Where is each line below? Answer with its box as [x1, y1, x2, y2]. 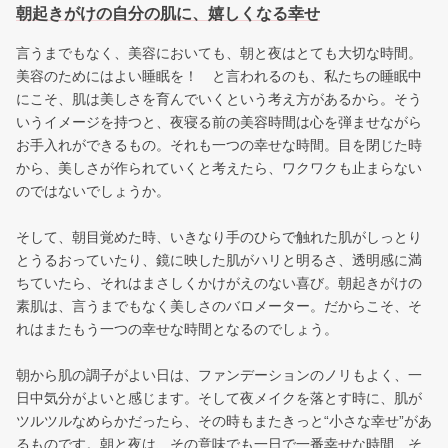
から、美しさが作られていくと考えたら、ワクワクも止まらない [16, 160, 422, 177]
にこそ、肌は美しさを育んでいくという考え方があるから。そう [16, 91, 422, 108]
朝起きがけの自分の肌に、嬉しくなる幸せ [16, 5, 320, 23]
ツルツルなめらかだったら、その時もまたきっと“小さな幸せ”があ [16, 413, 432, 430]
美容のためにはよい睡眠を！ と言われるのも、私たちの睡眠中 [16, 68, 422, 85]
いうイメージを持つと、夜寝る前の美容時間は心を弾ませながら [16, 114, 422, 131]
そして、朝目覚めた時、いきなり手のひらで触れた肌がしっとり [16, 229, 422, 246]
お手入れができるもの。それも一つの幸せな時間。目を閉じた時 [16, 137, 422, 154]
